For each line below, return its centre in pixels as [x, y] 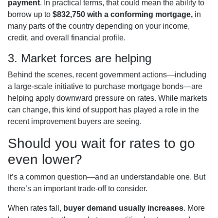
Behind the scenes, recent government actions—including [107, 74]
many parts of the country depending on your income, [99, 26]
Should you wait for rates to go [101, 143]
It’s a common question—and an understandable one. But [107, 177]
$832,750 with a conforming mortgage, [124, 14]
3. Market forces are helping [80, 58]
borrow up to [30, 14]
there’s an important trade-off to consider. [78, 188]
